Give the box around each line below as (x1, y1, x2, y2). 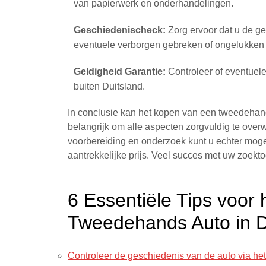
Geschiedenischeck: (74, 25, 166, 35)
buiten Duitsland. (74, 81, 145, 91)
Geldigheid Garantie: (74, 66, 166, 77)
